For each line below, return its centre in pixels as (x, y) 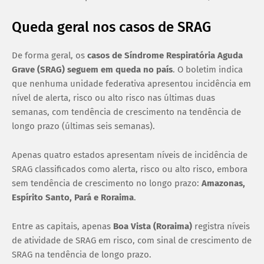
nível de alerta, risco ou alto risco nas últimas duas (113, 98)
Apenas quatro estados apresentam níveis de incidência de (130, 155)
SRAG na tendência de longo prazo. (82, 254)
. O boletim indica (208, 69)
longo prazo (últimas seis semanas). (83, 126)
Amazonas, (223, 183)
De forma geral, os (49, 55)
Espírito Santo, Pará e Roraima (73, 197)
